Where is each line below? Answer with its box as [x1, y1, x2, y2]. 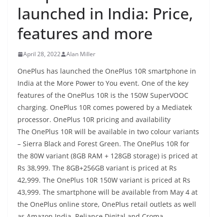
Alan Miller [66, 50, 95, 58]
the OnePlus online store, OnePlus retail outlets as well [17, 200, 196, 209]
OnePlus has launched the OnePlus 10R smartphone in [17, 66, 196, 76]
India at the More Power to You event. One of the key [17, 78, 188, 88]
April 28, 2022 [23, 50, 61, 58]
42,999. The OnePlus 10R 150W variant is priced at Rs [17, 175, 190, 185]
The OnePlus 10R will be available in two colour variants [17, 127, 199, 136]
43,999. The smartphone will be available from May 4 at [17, 187, 198, 197]
